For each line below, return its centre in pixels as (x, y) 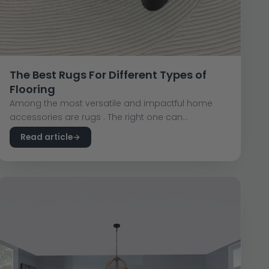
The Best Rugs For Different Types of (108, 74)
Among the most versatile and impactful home (111, 103)
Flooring (33, 89)
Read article (47, 137)
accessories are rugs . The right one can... (99, 117)
